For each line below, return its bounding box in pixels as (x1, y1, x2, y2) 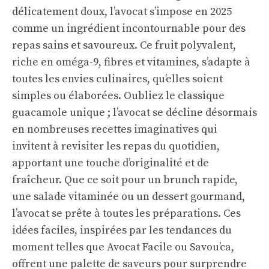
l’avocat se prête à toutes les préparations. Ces (12, 207, 241, 220)
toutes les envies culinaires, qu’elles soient (12, 72, 223, 86)
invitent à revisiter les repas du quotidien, (12, 139, 220, 153)
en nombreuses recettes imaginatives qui (12, 122, 217, 136)
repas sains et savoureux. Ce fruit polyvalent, (12, 38, 236, 52)
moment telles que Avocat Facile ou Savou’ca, (12, 240, 234, 254)
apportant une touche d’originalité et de (12, 156, 209, 170)
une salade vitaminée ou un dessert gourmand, (12, 190, 245, 204)
